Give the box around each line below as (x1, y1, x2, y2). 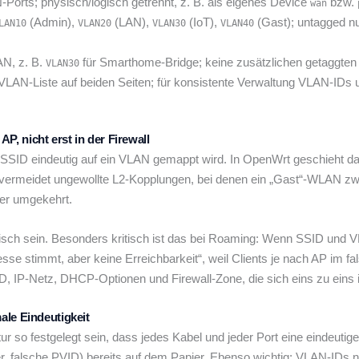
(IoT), (186, 14, 220, 29)
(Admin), (26, 14, 78, 29)
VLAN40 (220, 17, 254, 29)
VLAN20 (78, 17, 111, 29)
